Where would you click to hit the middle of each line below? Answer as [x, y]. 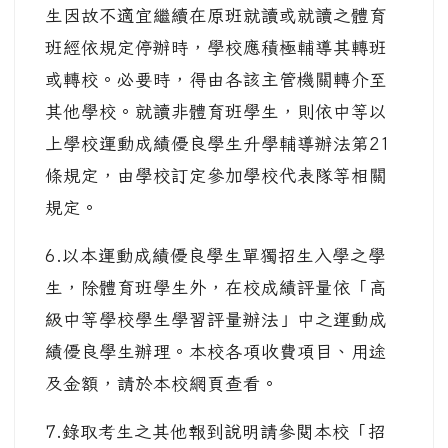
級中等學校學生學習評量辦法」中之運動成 [216, 319]
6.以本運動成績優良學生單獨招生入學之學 [215, 255]
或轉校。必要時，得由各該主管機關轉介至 [216, 79]
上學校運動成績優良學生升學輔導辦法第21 [218, 143]
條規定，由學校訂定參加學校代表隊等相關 [216, 175]
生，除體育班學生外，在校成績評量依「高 [216, 287]
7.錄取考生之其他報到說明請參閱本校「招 [215, 431]
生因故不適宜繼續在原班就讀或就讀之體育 [216, 15]
